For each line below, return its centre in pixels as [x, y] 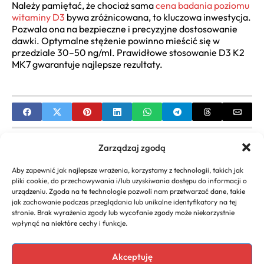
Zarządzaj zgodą [132, 147]
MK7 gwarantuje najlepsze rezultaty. [87, 65]
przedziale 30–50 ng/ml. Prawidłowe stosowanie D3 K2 [128, 53]
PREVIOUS [63, 145]
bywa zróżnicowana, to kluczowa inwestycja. [158, 17]
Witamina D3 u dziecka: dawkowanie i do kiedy [123, 219]
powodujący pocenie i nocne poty [113, 177]
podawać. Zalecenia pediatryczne [149, 230]
